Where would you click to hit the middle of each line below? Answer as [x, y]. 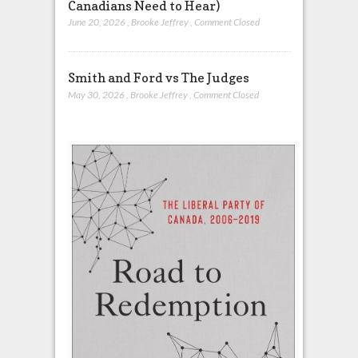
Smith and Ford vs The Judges [158, 78]
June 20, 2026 [96, 22]
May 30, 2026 [96, 95]
